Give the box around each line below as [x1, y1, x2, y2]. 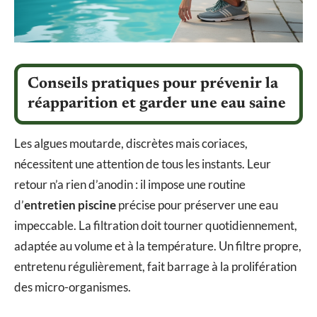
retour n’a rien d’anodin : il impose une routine [14, 176, 246, 192]
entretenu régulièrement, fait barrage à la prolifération [14, 258, 296, 274]
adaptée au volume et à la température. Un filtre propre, [14, 238, 301, 253]
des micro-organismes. [14, 279, 131, 294]
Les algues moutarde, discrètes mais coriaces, [14, 135, 248, 151]
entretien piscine [24, 197, 116, 212]
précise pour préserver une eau [116, 197, 278, 212]
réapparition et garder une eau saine [28, 96, 286, 112]
